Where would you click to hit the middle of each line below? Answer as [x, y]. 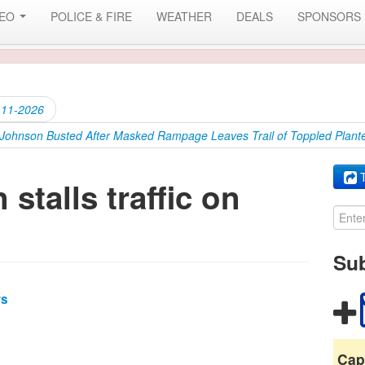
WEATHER [184, 16]
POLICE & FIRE [91, 16]
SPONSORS [329, 16]
